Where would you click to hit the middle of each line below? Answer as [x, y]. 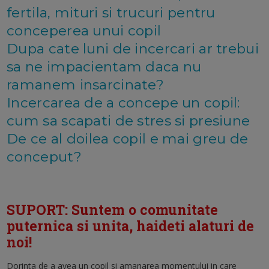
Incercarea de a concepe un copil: [123, 103]
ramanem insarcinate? [85, 85]
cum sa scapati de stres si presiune [128, 121]
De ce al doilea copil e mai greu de [128, 139]
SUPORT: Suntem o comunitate [113, 210]
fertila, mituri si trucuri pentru [111, 13]
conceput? [44, 157]
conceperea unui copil [84, 31]
